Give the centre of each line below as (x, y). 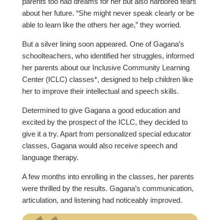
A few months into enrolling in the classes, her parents (108, 177)
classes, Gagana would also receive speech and (99, 146)
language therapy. (51, 158)
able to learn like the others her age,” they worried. (102, 25)
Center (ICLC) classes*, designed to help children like (107, 80)
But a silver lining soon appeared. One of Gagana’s (103, 44)
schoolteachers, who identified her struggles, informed (108, 56)
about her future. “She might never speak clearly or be (108, 13)
